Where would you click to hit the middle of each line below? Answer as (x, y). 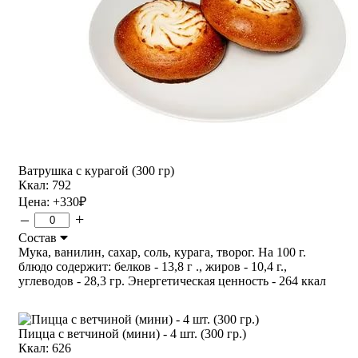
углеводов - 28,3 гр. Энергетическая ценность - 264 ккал (172, 280)
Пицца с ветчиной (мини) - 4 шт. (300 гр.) (132, 333)
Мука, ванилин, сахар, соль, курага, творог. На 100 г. (162, 252)
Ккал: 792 (45, 185)
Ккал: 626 (45, 348)
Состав (39, 237)
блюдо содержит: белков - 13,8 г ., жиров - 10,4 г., (153, 266)
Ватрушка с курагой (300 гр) (96, 170)
